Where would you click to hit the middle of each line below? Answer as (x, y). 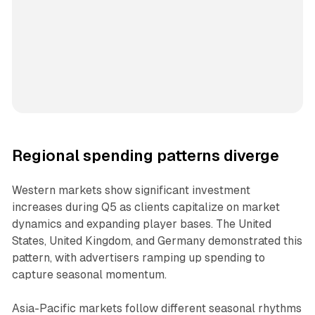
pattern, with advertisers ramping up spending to (138, 258)
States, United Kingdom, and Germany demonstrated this (157, 241)
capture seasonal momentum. (89, 275)
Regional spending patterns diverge (145, 156)
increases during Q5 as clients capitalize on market (146, 207)
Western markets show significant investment (131, 191)
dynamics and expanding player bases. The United (141, 224)
